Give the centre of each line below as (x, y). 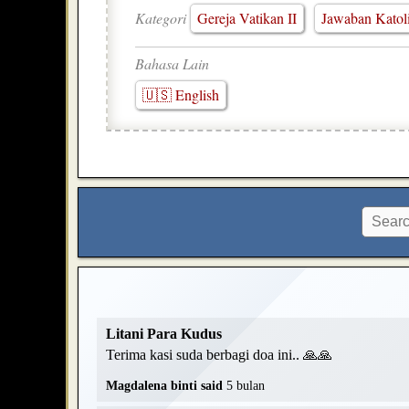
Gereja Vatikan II (247, 18)
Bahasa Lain (172, 64)
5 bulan (246, 386)
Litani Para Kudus (164, 334)
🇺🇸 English (181, 95)
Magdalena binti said (166, 386)
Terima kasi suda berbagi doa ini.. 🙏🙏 (219, 355)
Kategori (163, 18)
